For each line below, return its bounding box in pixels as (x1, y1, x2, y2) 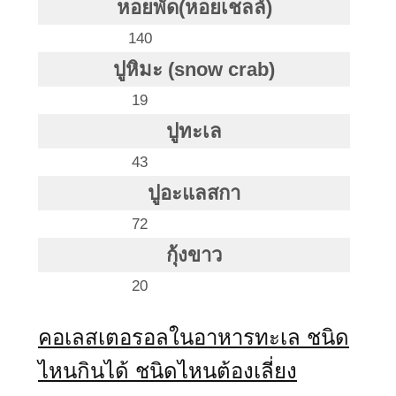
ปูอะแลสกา (148, 181, 240, 204)
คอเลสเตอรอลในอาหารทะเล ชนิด (38, 324, 349, 349)
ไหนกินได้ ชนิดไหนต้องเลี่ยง (38, 358, 297, 383)
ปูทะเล (166, 119, 222, 142)
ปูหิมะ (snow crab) (113, 57, 275, 80)
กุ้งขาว (166, 243, 222, 266)
